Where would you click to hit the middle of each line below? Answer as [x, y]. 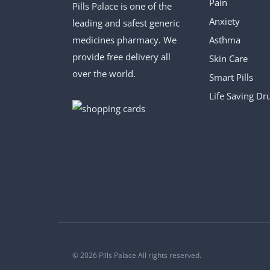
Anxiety [224, 21]
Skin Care [228, 58]
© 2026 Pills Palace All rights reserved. [137, 256]
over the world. [104, 73]
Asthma [224, 39]
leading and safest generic [126, 23]
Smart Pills [231, 77]
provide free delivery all [121, 56]
